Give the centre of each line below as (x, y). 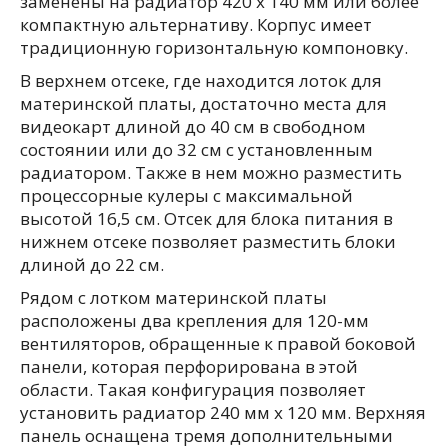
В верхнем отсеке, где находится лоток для (201, 80)
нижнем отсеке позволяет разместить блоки (208, 241)
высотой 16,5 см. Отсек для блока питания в (206, 218)
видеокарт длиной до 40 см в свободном (193, 126)
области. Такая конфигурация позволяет (193, 389)
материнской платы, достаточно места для (203, 103)
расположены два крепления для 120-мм (194, 320)
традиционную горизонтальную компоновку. (214, 47)
